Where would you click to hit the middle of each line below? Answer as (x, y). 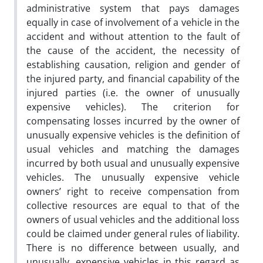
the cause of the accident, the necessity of (133, 50)
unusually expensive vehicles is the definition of (133, 135)
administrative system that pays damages (133, 8)
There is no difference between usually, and (133, 247)
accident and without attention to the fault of (133, 36)
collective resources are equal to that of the (133, 205)
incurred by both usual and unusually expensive (133, 163)
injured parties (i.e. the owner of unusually (133, 92)
